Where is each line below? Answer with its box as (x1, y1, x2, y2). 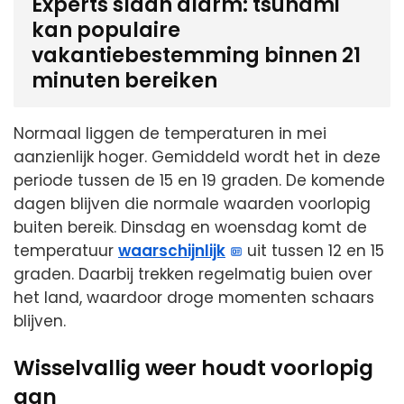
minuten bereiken (32, 66, 217, 96)
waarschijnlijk (118, 240, 225, 262)
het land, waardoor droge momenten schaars (14, 287, 374, 309)
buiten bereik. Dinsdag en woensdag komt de (14, 216, 367, 239)
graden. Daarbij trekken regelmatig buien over (14, 263, 372, 286)
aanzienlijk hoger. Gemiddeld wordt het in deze (14, 146, 381, 169)
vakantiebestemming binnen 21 (32, 41, 361, 70)
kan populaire (32, 15, 180, 45)
